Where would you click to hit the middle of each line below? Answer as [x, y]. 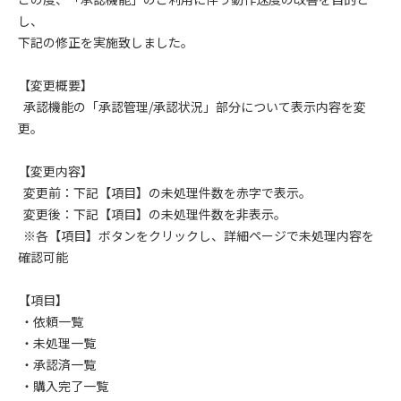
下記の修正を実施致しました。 [106, 42]
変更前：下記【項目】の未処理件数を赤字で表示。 [165, 192]
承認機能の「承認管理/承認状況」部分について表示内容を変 [192, 107]
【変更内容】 [55, 171]
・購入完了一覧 [63, 386]
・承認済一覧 [57, 364]
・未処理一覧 [57, 343]
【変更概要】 [55, 85]
